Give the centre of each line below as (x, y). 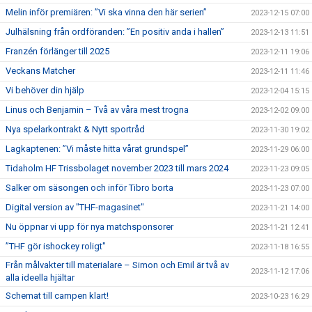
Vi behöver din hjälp (45, 90)
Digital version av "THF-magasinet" (75, 207)
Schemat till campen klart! (57, 296)
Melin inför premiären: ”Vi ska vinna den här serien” (106, 12)
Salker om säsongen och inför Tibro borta (89, 188)
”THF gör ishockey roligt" (56, 246)
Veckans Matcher (40, 71)
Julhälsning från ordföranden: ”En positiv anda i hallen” (115, 32)
